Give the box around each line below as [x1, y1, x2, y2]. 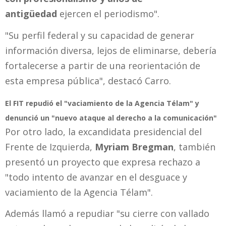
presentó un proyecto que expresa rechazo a [5, 155, 200, 168]
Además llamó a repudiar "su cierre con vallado [5, 207, 209, 220]
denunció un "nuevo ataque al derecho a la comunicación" [5, 112, 217, 123]
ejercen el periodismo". [57, 7, 159, 20]
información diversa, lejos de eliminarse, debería [5, 44, 216, 56]
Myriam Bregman [95, 140, 174, 153]
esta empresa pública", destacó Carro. [5, 74, 171, 87]
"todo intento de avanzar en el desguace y [5, 171, 187, 183]
